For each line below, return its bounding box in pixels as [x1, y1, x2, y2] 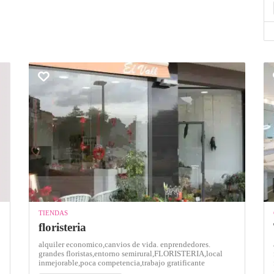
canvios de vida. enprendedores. [105, 239, 211, 249]
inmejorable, [39, 257, 81, 267]
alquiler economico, [39, 239, 105, 249]
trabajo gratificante [142, 257, 206, 267]
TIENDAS [39, 209, 68, 217]
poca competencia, [80, 257, 143, 267]
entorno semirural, [94, 248, 155, 258]
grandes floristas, [39, 248, 95, 258]
